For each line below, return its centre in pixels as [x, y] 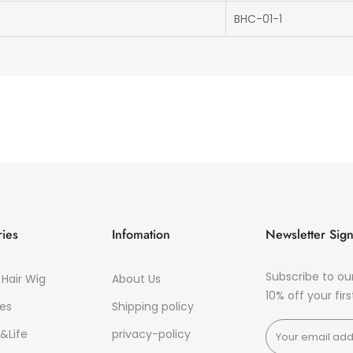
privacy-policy [151, 334]
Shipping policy [152, 307]
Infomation [141, 234]
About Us [136, 279]
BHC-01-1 [258, 19]
